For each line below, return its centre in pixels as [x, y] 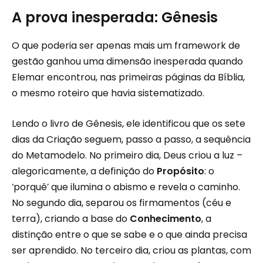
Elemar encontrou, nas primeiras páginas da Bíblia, [128, 77]
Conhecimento [166, 219]
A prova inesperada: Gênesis [115, 17]
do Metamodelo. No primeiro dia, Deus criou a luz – [127, 156]
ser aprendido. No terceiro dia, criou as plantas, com [131, 251]
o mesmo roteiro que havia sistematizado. [108, 93]
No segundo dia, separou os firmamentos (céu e [122, 203]
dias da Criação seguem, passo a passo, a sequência [131, 140]
